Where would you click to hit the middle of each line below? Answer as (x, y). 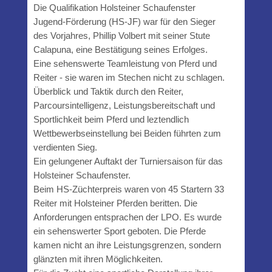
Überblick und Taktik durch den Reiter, (108, 91)
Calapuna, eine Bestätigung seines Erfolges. (120, 49)
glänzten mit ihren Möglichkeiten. (98, 259)
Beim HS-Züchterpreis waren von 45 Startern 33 (128, 189)
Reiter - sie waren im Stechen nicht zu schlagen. (129, 77)
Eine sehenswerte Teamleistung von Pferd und (125, 63)
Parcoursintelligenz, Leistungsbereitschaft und (124, 105)
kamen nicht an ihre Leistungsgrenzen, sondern (127, 245)
